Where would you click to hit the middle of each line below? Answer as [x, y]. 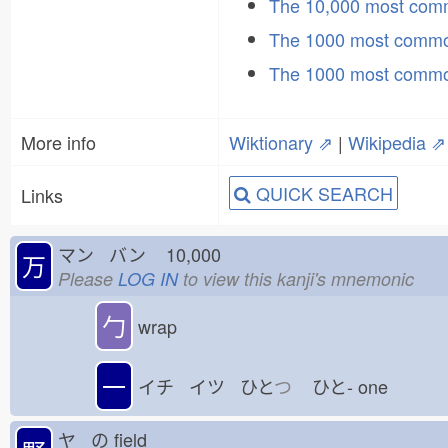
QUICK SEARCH [322, 193]
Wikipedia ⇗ [397, 142]
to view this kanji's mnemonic [296, 278]
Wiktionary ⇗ [281, 142]
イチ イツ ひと [206, 386]
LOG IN [148, 278]
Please [88, 278]
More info [58, 142]
